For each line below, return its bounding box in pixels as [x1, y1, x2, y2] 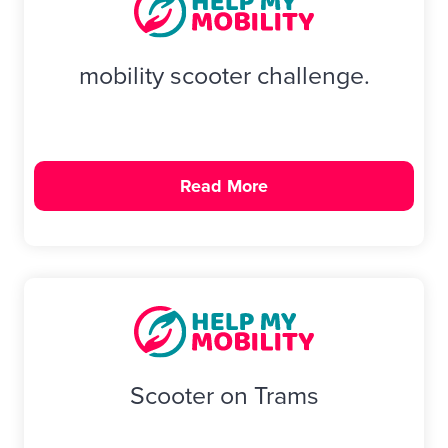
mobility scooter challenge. [78, 57, 370, 95]
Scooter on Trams [129, 377, 319, 415]
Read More [180, 172, 268, 199]
